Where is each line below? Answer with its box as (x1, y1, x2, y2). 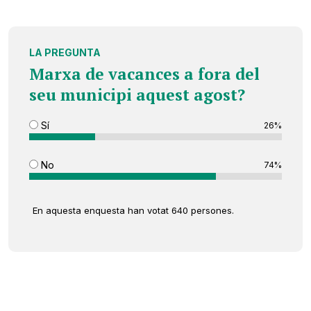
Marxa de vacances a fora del (29, 63, 260, 85)
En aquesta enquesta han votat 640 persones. (33, 205, 234, 217)
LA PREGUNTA (29, 47, 101, 59)
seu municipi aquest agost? (29, 84, 245, 106)
